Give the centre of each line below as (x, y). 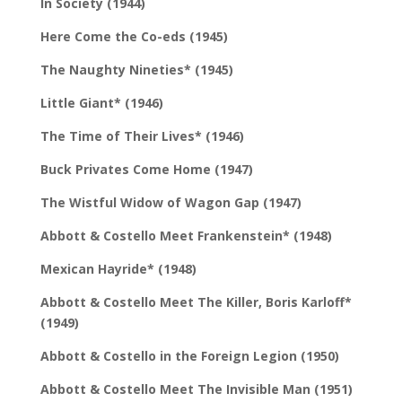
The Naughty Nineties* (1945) (136, 69)
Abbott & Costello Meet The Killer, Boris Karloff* (196, 301)
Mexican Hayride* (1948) (118, 268)
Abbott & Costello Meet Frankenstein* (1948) (186, 235)
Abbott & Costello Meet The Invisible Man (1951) (196, 389)
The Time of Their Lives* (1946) (142, 135)
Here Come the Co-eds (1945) (134, 36)
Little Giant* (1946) (101, 102)
